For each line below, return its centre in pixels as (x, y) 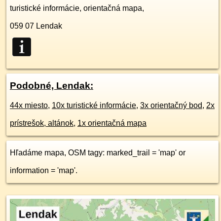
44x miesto (29, 105)
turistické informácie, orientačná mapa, (77, 8)
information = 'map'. (44, 170)
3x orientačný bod (171, 105)
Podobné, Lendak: (52, 86)
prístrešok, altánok (42, 123)
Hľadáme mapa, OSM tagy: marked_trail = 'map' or (98, 153)
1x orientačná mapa (112, 123)
